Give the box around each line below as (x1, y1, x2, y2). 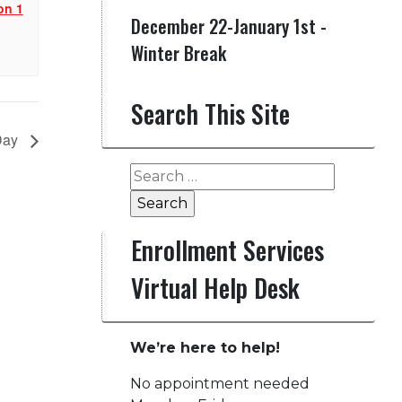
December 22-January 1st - (130, 13, 327, 39)
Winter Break (130, 39, 226, 66)
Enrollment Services (130, 232, 324, 268)
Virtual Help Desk (130, 269, 300, 306)
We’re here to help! (129, 339, 280, 356)
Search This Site (130, 95, 290, 132)
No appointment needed (129, 375, 310, 392)
